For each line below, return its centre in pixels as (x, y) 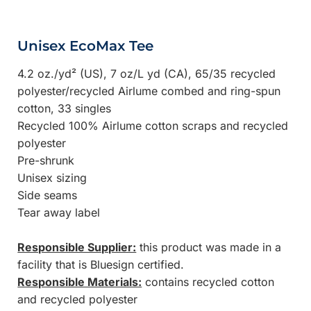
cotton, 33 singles (65, 108)
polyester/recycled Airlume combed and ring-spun (149, 91)
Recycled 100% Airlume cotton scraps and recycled (153, 125)
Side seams (48, 195)
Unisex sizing (52, 177)
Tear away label (59, 212)
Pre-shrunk (46, 160)
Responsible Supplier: (77, 247)
